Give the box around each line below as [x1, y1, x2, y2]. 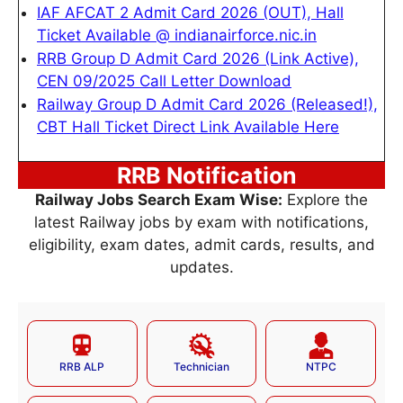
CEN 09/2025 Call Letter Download [37, 71, 291, 90]
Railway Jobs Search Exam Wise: [35, 191, 282, 209]
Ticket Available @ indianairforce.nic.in [37, 25, 317, 44]
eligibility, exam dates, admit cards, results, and [28, 236, 375, 254]
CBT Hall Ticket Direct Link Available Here [37, 117, 339, 136]
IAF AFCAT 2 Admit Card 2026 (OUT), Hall [37, 3, 344, 22]
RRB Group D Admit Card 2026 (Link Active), [37, 49, 359, 67]
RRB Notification [117, 162, 297, 189]
